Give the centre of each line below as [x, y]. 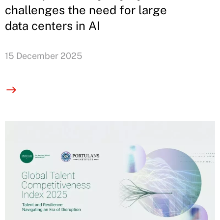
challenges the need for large [86, 10]
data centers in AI [53, 25]
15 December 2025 [44, 55]
